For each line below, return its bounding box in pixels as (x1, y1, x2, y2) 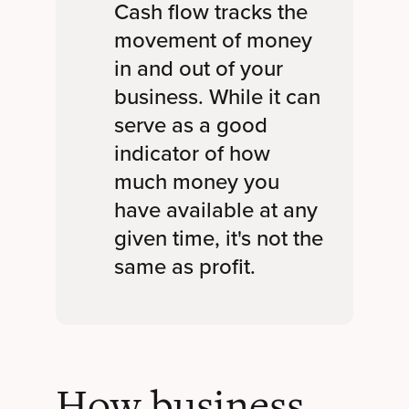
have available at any (113, 194, 318, 227)
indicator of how (113, 137, 270, 171)
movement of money (113, 24, 312, 58)
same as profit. (113, 250, 256, 284)
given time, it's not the (113, 222, 323, 256)
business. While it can (113, 80, 320, 114)
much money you (113, 165, 279, 199)
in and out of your (113, 52, 283, 86)
